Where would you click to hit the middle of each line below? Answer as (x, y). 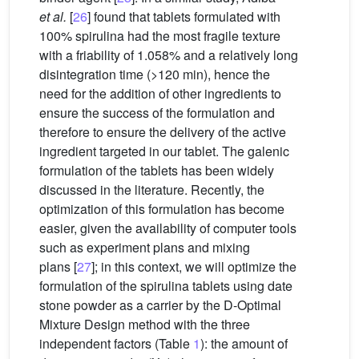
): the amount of (244, 343)
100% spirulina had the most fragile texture (160, 36)
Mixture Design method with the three (145, 324)
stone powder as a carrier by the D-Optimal (160, 305)
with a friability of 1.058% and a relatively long (169, 55)
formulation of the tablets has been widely (157, 170)
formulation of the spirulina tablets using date (166, 286)
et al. (53, 16)
